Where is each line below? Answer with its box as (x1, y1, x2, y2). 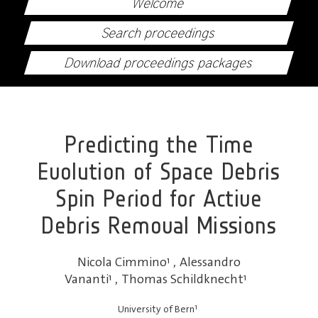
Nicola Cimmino (77, 253, 167, 271)
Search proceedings (99, 25, 219, 42)
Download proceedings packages (62, 55, 256, 72)
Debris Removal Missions (41, 212, 277, 238)
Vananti (65, 270, 109, 288)
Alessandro (180, 253, 241, 271)
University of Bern (117, 302, 194, 316)
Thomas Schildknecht (121, 270, 243, 288)
